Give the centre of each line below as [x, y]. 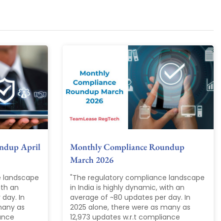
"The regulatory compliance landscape [137, 178]
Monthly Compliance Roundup [127, 147]
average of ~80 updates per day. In [130, 198]
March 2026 [92, 160]
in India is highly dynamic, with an [127, 188]
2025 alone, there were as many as [130, 207]
